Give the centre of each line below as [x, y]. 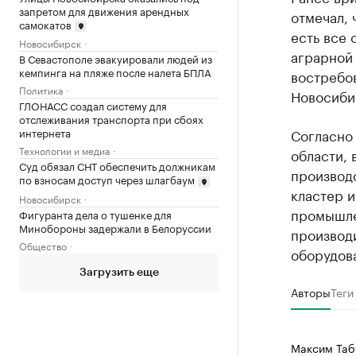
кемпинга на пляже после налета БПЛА [115, 72]
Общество [43, 245]
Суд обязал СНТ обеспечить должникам [117, 166]
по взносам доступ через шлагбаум [107, 179]
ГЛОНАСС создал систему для [93, 105]
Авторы [310, 292]
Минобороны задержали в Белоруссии [115, 227]
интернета [45, 132]
